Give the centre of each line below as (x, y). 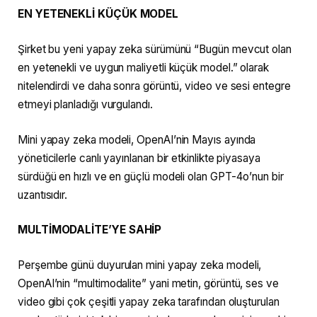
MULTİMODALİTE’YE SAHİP (90, 230)
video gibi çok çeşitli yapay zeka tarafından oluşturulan (149, 301)
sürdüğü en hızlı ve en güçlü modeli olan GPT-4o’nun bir (151, 176)
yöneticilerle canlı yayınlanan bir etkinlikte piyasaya (139, 158)
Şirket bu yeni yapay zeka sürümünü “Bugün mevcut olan (155, 50)
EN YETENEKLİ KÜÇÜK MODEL (98, 14)
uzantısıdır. (43, 195)
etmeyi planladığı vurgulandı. (85, 105)
